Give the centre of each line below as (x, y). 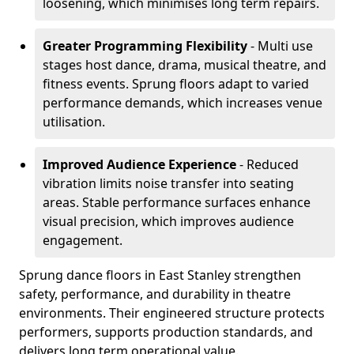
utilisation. (74, 122)
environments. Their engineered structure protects (172, 313)
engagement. (83, 240)
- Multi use (280, 46)
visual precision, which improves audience (168, 221)
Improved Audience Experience (139, 164)
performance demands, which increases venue (183, 103)
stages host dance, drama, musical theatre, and (185, 65)
